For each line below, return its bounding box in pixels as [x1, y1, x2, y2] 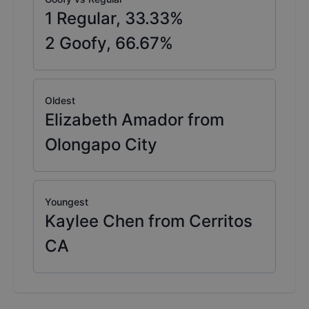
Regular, [52, 8, 121, 29]
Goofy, [55, 33, 111, 54]
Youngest [45, 196, 88, 208]
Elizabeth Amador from [45, 110, 224, 130]
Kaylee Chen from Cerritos [45, 211, 252, 232]
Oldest [45, 94, 75, 107]
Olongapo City [45, 134, 157, 155]
